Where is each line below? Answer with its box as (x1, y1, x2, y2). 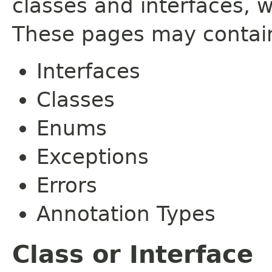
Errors (36, 172, 97, 197)
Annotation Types (36, 201, 216, 226)
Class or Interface (12, 240, 253, 268)
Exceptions (36, 144, 149, 169)
